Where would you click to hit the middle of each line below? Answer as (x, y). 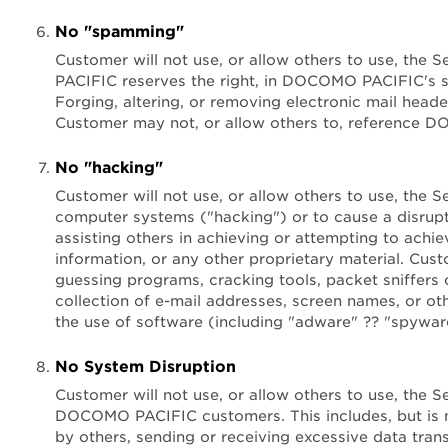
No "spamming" (119, 31)
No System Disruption (145, 366)
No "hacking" (109, 167)
